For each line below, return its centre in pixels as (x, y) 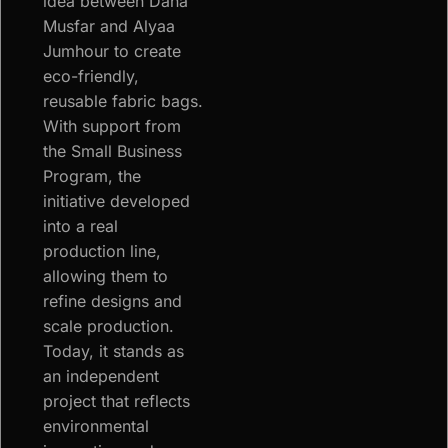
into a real (80, 226)
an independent (101, 376)
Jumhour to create (112, 51)
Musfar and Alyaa (109, 26)
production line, (102, 251)
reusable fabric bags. (123, 101)
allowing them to (105, 276)
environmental (96, 426)
